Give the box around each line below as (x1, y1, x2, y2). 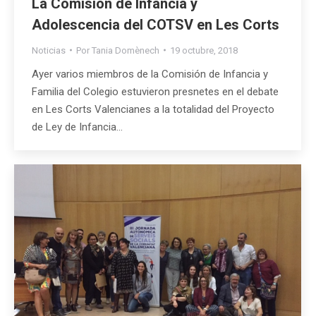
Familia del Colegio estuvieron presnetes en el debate (32, 85, 279, 98)
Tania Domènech (92, 44, 159, 56)
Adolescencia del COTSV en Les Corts (32, 16, 279, 33)
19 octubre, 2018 (170, 44, 238, 56)
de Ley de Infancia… (32, 120, 123, 133)
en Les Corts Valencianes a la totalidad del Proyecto (32, 102, 274, 116)
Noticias (32, 44, 66, 56)
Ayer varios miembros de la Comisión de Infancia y (32, 67, 268, 80)
